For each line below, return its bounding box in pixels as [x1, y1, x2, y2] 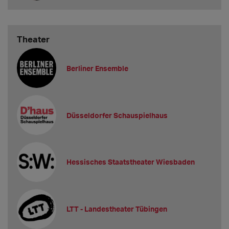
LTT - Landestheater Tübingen [66, 204, 168, 214]
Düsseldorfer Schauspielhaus [66, 110, 168, 120]
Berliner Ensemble [66, 63, 129, 73]
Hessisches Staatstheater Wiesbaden [66, 157, 195, 167]
